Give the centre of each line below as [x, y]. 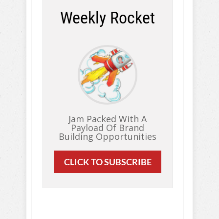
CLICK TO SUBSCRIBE [108, 162]
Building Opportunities [108, 136]
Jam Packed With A [108, 119]
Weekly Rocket [108, 18]
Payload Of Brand [108, 128]
